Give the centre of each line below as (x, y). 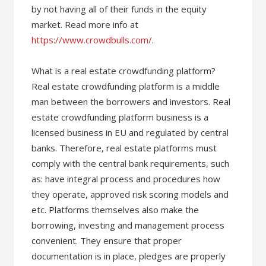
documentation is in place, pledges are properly (129, 256)
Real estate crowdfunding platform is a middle (126, 86)
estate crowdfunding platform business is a (120, 117)
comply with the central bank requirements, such (131, 163)
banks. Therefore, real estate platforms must (124, 148)
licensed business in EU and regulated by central (130, 132)
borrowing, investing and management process (128, 225)
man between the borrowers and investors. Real (131, 102)
